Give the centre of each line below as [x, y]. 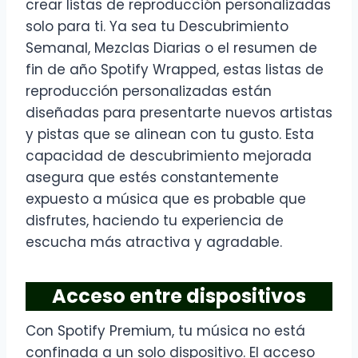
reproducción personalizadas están [149, 91]
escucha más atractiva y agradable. [154, 243]
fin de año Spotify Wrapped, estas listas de [175, 70]
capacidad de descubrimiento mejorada [169, 156]
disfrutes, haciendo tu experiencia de [155, 221]
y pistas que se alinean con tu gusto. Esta [170, 135]
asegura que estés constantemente [152, 178]
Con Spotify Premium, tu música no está [165, 331]
